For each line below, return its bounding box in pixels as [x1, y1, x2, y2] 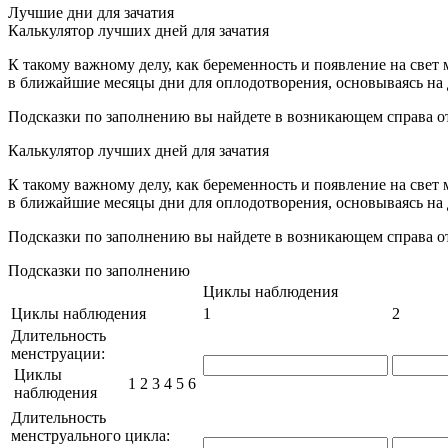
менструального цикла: [11, 427, 170, 445]
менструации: [11, 345, 105, 363]
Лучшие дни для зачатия [8, 4, 174, 22]
